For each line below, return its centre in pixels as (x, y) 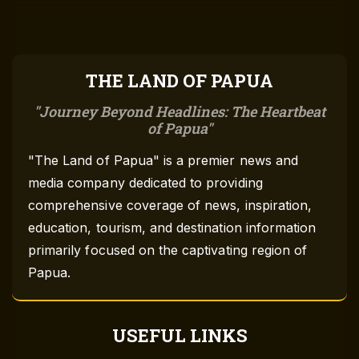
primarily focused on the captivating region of (168, 250)
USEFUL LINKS (179, 336)
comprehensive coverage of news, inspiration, (170, 206)
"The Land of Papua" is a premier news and (163, 161)
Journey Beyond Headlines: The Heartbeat (182, 112)
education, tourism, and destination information (172, 228)
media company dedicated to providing (145, 183)
